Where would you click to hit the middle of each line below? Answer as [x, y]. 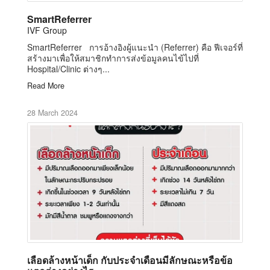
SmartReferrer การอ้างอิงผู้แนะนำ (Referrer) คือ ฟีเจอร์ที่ [135, 47]
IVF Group [47, 30]
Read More [46, 85]
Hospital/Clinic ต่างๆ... [68, 68]
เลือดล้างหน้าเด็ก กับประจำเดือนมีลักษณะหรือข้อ [130, 260]
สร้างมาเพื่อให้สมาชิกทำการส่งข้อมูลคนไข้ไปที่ [113, 58]
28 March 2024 [52, 112]
